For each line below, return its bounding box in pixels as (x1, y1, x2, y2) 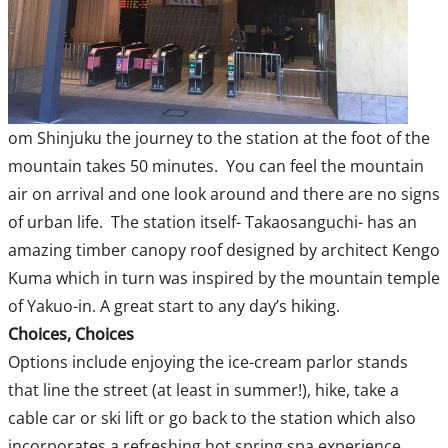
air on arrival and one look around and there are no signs (7, 183, 440, 206)
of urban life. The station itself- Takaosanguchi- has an (7, 211, 417, 234)
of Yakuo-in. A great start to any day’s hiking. (7, 295, 340, 318)
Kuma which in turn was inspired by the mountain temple (7, 267, 440, 290)
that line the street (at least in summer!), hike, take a (7, 379, 399, 402)
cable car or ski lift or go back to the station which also (7, 407, 416, 430)
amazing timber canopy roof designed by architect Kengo (7, 239, 440, 262)
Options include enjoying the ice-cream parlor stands (7, 351, 408, 374)
